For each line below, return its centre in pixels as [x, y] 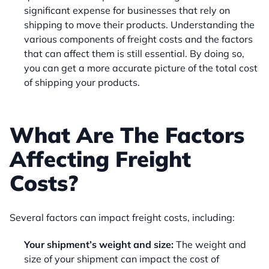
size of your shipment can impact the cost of [122, 259]
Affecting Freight [100, 159]
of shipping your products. [82, 83]
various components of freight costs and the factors [138, 39]
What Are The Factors [127, 135]
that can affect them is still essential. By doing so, [134, 54]
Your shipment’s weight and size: [99, 245]
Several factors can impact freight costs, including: [122, 218]
